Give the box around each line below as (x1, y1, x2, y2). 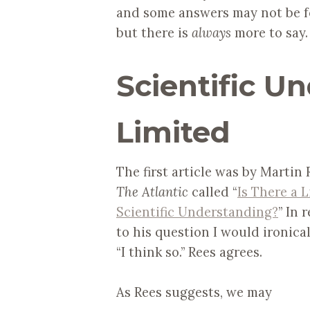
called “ (188, 183, 237, 200)
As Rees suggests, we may (116, 284, 272, 301)
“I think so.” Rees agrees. (116, 243, 262, 260)
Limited (116, 114, 230, 151)
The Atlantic (116, 183, 188, 200)
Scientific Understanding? (116, 203, 278, 220)
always (192, 24, 231, 41)
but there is (116, 24, 192, 41)
